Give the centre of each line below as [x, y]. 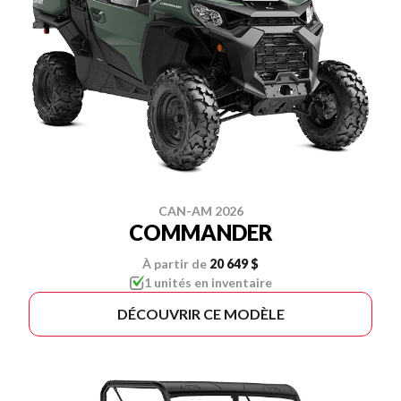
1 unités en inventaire [208, 282]
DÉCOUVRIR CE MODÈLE [200, 313]
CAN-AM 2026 [200, 210]
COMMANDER [200, 232]
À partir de [175, 263]
